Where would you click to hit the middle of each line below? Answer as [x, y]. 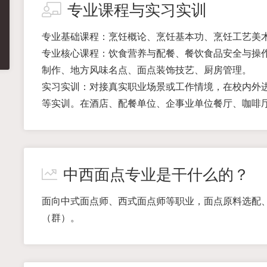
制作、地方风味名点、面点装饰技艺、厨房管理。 [146, 70]
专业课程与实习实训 [137, 10]
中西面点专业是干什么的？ [156, 175]
